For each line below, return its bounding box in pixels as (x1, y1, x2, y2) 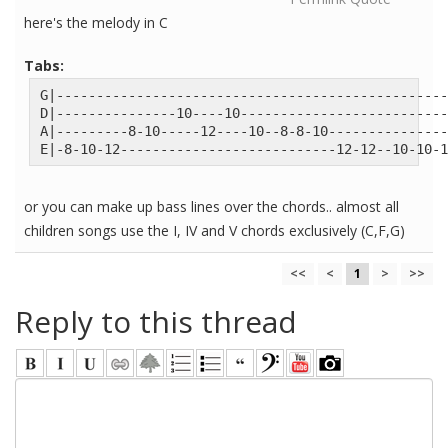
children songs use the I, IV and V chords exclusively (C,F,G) (24, 221, 405, 241)
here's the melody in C (24, 13, 168, 33)
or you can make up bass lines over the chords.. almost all (24, 197, 399, 217)
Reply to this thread (15, 301, 297, 343)
